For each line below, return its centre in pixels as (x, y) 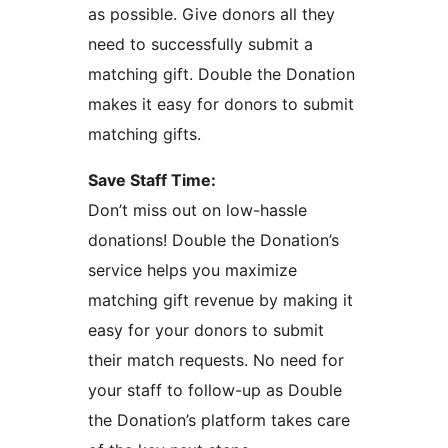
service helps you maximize (192, 270)
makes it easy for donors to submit (221, 104)
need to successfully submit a (200, 44)
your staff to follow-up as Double (215, 390)
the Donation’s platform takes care (219, 420)
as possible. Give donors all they (211, 14)
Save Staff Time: (152, 180)
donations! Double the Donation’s (213, 240)
